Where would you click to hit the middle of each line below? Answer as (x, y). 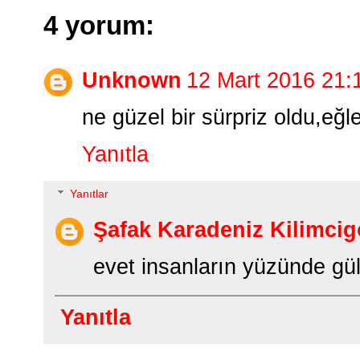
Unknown (132, 80)
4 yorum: (99, 26)
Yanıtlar (90, 194)
